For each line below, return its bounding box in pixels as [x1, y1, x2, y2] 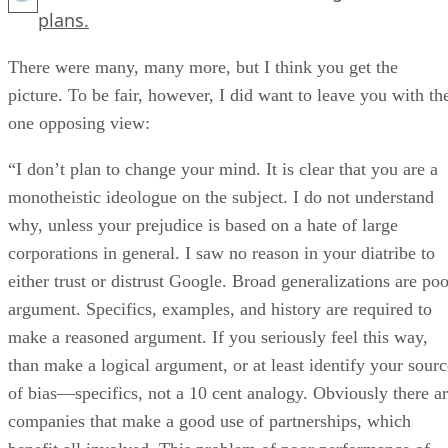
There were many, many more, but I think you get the [8, 56, 398, 77]
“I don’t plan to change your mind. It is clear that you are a [8, 158, 438, 179]
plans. [38, 7, 89, 32]
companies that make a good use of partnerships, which [8, 410, 411, 431]
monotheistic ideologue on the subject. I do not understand [8, 186, 434, 207]
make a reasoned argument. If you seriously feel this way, [8, 326, 428, 347]
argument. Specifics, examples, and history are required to [8, 298, 432, 319]
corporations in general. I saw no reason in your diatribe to [8, 242, 435, 263]
